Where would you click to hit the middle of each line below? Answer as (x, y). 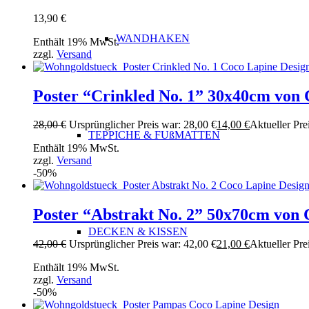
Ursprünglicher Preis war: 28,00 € (143, 125)
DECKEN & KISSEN (138, 231)
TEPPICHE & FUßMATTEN (154, 135)
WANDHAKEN (153, 38)
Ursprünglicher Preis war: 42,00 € (143, 244)
